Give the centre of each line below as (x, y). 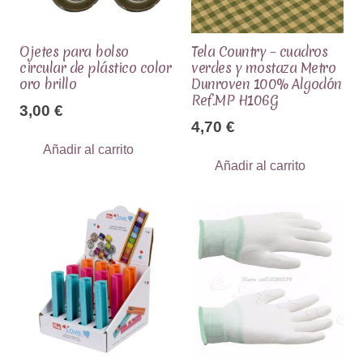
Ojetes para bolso (74, 52)
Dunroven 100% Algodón (267, 84)
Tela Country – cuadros (260, 52)
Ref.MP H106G (235, 100)
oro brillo (48, 84)
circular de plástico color (96, 68)
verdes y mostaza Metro (264, 68)
